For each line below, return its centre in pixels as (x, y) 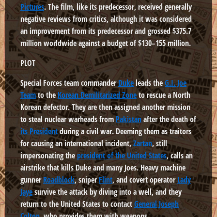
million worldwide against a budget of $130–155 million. (106, 43)
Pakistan (129, 119)
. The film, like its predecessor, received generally (118, 7)
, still (160, 143)
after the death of (169, 119)
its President (39, 131)
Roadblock (59, 179)
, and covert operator (145, 179)
